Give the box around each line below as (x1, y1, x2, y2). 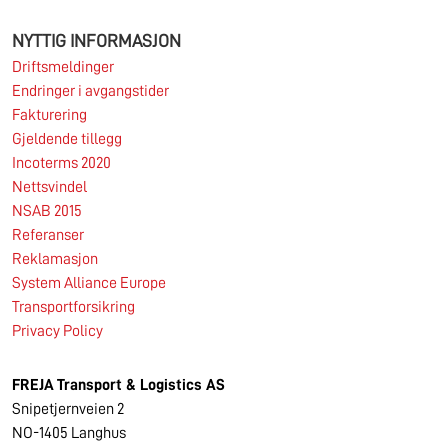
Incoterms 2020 (12, 154, 111, 171)
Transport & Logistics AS (57, 376, 225, 393)
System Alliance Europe (12, 274, 166, 291)
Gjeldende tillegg (12, 130, 122, 147)
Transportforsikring (12, 298, 135, 315)
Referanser (12, 226, 84, 243)
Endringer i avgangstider (12, 82, 169, 99)
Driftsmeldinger (12, 58, 114, 75)
